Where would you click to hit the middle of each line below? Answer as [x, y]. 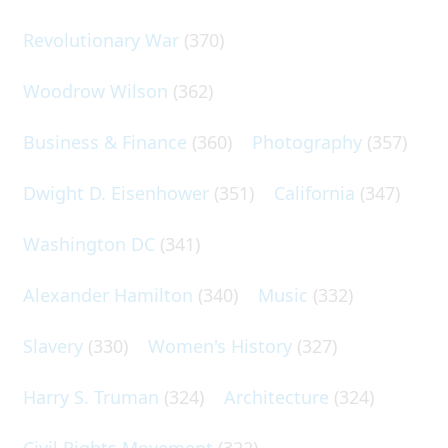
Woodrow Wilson [95, 90]
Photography [307, 141]
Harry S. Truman [91, 396]
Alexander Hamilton [108, 294]
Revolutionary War [101, 39]
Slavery [53, 345]
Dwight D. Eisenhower [116, 192]
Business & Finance [105, 141]
